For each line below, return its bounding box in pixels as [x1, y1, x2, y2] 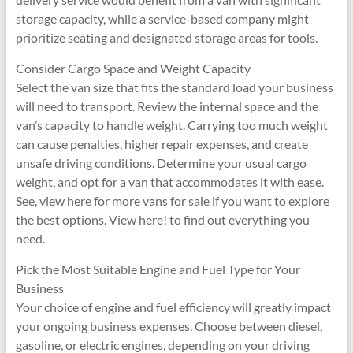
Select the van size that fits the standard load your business [15, 80, 333, 95]
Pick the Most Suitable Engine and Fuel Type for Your [15, 262, 300, 277]
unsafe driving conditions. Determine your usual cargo [15, 155, 307, 170]
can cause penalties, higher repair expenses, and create [15, 136, 308, 151]
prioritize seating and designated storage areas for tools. [15, 30, 318, 45]
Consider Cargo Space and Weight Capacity [15, 61, 251, 76]
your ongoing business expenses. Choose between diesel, [15, 318, 322, 333]
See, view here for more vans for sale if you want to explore [15, 193, 329, 208]
